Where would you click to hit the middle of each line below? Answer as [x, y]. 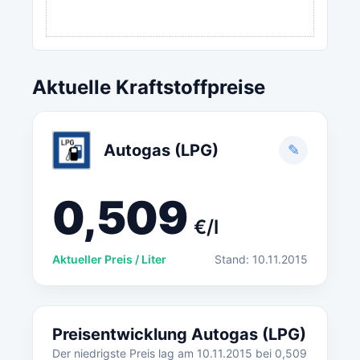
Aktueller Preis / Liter [109, 259]
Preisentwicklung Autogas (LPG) [179, 334]
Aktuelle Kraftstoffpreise [149, 87]
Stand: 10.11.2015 [261, 259]
